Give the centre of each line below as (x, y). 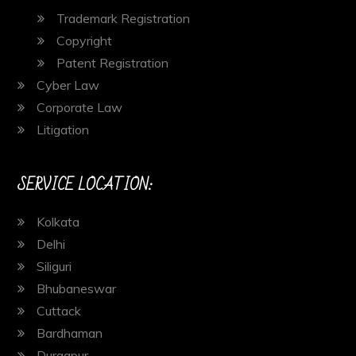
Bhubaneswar (77, 289)
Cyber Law (68, 85)
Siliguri (54, 267)
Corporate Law (80, 108)
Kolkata (58, 222)
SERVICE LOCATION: (85, 186)
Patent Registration (113, 63)
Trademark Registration (124, 19)
